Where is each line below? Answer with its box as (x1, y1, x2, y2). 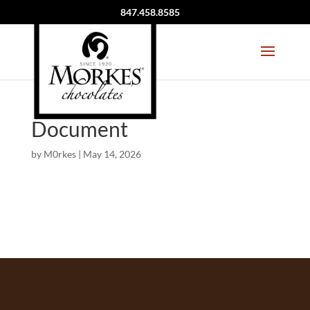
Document (30, 116, 128, 141)
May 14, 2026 (82, 148, 141, 160)
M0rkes (43, 148, 76, 160)
